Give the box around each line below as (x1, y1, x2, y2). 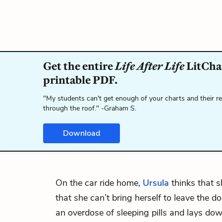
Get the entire (43, 59, 115, 73)
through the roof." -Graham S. (43, 104, 136, 113)
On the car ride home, (55, 177, 143, 189)
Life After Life (115, 59, 184, 73)
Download (63, 128, 100, 139)
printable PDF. (43, 73, 117, 87)
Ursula (143, 177, 169, 189)
